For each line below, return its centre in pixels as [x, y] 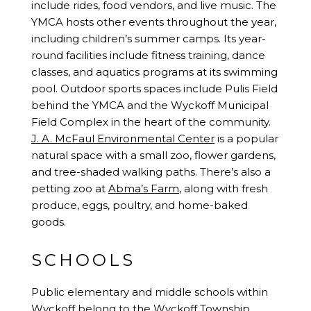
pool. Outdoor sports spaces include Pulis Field [154, 89]
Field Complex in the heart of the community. [151, 122]
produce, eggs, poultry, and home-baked [140, 205]
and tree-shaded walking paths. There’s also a [151, 172]
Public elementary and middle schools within [150, 292]
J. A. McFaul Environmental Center [123, 139]
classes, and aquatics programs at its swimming [154, 72]
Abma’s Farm [144, 189]
